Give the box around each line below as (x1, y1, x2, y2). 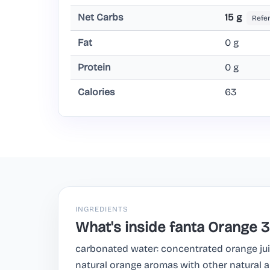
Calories (78, 86, 115, 98)
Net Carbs (78, 11, 123, 24)
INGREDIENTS (75, 205, 128, 214)
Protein (78, 61, 111, 74)
